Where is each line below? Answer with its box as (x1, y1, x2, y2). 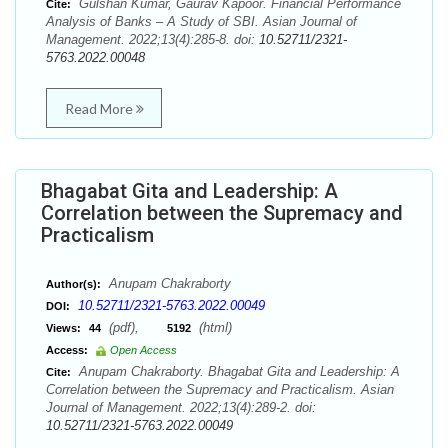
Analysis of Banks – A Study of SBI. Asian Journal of (46, 14, 357, 29)
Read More (64, 100, 136, 117)
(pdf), (105, 320, 167, 335)
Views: (46, 322, 81, 334)
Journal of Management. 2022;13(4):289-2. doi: (46, 400, 316, 415)
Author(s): (46, 278, 101, 290)
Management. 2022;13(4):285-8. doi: (46, 32, 259, 47)
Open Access (110, 344, 177, 356)
